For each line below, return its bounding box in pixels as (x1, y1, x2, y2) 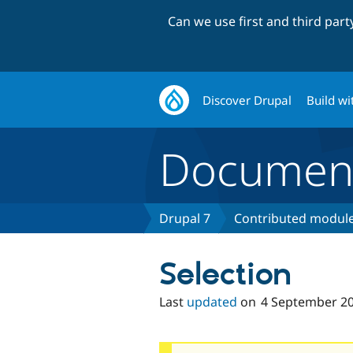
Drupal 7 (159, 210, 210, 228)
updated (187, 293, 237, 311)
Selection (159, 256, 292, 295)
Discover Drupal (203, 91, 292, 108)
